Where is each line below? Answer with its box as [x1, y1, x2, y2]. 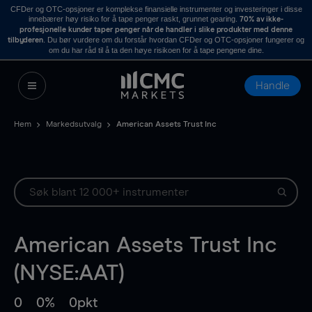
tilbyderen [7, 36, 44, 44]
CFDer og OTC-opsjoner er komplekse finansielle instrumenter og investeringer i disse [10, 5, 302, 13]
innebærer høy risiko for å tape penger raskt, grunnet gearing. [28, 15, 240, 23]
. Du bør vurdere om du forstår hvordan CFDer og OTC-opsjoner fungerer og [43, 36, 305, 44]
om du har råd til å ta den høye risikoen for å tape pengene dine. [48, 46, 264, 54]
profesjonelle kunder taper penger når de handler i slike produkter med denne [19, 26, 292, 33]
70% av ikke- [239, 15, 284, 23]
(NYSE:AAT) [14, 263, 124, 285]
